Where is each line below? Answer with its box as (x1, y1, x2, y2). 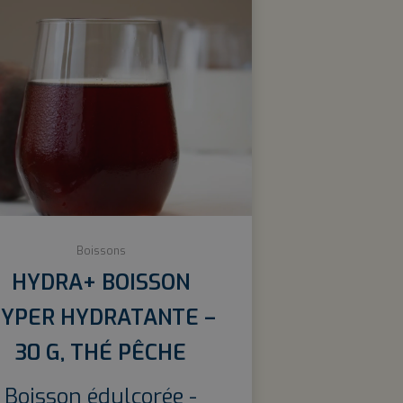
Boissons (76, 244, 126, 258)
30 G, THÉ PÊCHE (15, 338, 186, 367)
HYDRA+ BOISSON (12, 268, 190, 297)
